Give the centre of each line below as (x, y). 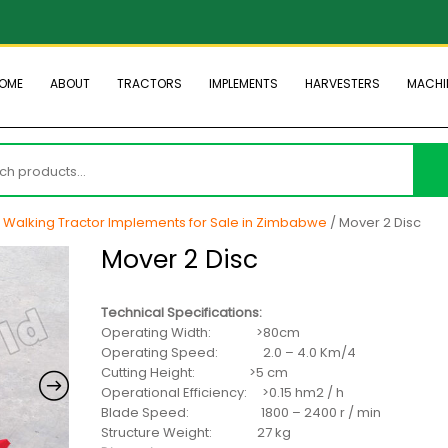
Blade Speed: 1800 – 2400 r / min (241, 413)
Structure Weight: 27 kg (196, 433)
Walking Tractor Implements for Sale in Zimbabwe (165, 223)
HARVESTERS (342, 83)
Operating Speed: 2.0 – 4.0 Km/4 (229, 353)
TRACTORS (149, 83)
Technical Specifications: (182, 313)
